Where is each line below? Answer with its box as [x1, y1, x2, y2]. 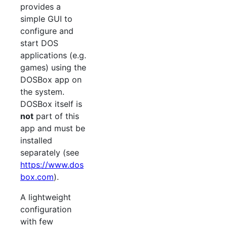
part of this [33, 111, 79, 122]
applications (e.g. [20, 50, 86, 61]
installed [20, 135, 52, 146]
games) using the [20, 62, 86, 73]
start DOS [20, 38, 58, 49]
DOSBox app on [20, 74, 82, 85]
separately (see [20, 147, 79, 158]
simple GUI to [20, 14, 72, 24]
